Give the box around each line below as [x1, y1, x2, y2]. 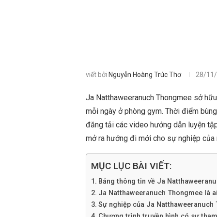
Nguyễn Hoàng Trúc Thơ [108, 71, 181, 78]
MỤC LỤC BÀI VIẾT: [91, 160, 172, 172]
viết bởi [86, 71, 108, 78]
